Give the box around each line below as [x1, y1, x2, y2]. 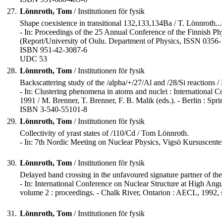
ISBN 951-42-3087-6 [20, 46, 87, 55]
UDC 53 [20, 55, 47, 63]
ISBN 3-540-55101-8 [20, 105, 87, 114]
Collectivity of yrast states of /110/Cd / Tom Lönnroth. [20, 129, 189, 138]
